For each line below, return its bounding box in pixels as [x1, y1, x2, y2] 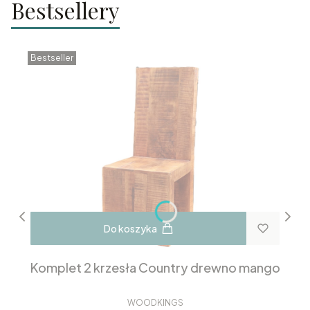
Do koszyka [103, 222, 157, 235]
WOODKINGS [127, 298, 183, 309]
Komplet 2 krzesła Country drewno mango [30, 259, 280, 276]
